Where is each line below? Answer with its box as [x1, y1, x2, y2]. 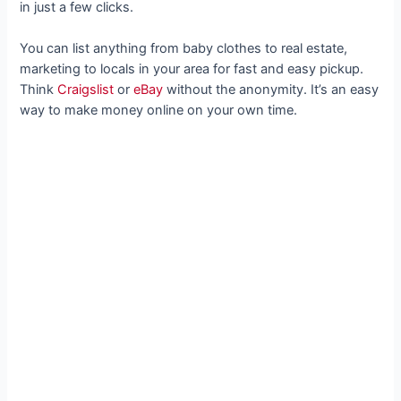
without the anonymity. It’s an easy [163, 81, 380, 98]
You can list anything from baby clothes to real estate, [20, 40, 348, 57]
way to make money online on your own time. [20, 102, 302, 119]
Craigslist [57, 81, 115, 98]
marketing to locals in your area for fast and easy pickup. [20, 61, 364, 78]
